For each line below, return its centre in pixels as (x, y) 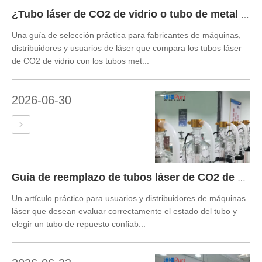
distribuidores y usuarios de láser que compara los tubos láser (127, 48)
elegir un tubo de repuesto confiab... (79, 224)
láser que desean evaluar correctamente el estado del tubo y (124, 211)
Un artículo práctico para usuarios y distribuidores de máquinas (129, 198)
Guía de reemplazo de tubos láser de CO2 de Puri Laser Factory (242, 177)
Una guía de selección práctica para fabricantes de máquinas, (126, 35)
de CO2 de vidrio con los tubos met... (80, 61)
